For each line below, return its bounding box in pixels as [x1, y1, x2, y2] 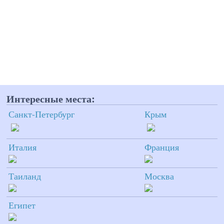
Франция [144, 140, 179, 153]
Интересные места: [6, 90, 95, 106]
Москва [144, 169, 174, 182]
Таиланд [8, 169, 41, 182]
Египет [8, 198, 35, 211]
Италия [8, 140, 36, 153]
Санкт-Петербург [8, 107, 74, 120]
